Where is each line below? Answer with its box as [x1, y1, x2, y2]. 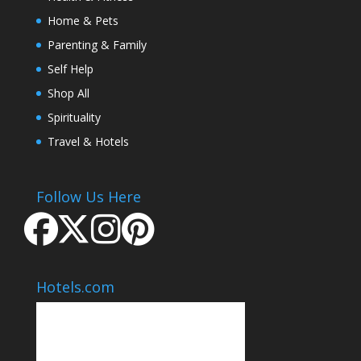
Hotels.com [35, 277, 114, 297]
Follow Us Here [35, 186, 141, 206]
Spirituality [47, 109, 101, 125]
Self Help [47, 60, 93, 77]
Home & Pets [47, 12, 118, 28]
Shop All [47, 85, 89, 101]
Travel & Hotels [47, 133, 129, 149]
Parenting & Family [47, 36, 147, 52]
